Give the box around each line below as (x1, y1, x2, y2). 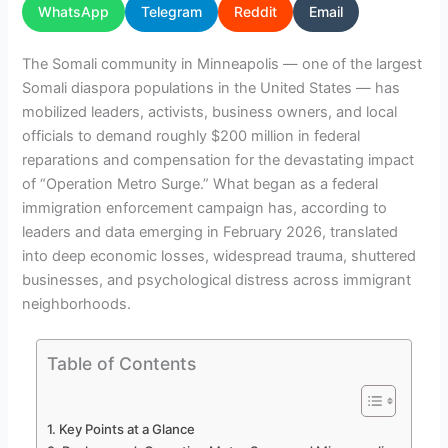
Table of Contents (47, 352, 196, 374)
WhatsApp (38, 2, 110, 20)
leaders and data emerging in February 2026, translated (22, 222, 399, 241)
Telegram (141, 2, 203, 20)
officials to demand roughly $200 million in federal (22, 126, 361, 145)
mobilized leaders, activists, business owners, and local (22, 102, 398, 121)
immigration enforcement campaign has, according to (22, 198, 388, 217)
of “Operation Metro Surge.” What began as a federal (22, 174, 379, 193)
